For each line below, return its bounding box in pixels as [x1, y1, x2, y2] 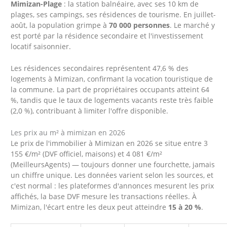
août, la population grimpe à [11, 20, 109, 30]
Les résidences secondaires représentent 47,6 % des [11, 63, 189, 73]
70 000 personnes [109, 20, 170, 30]
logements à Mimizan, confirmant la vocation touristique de [11, 74, 213, 84]
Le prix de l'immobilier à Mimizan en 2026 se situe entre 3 [11, 138, 208, 148]
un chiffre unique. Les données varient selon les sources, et [11, 170, 214, 180]
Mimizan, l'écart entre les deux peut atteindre [11, 202, 169, 212]
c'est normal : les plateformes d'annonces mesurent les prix [11, 181, 214, 191]
